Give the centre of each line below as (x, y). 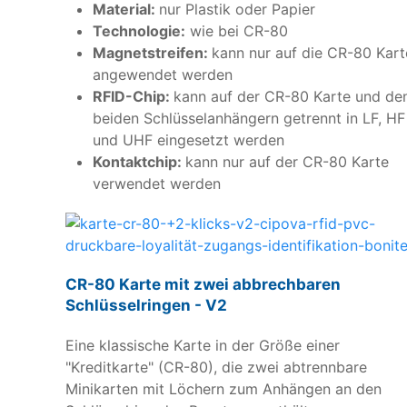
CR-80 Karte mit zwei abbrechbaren (203, 284)
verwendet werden (157, 183)
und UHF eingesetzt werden (189, 139)
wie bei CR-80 (237, 30)
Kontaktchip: (139, 161)
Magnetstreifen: (152, 52)
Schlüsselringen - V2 (146, 305)
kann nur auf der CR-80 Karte (287, 161)
